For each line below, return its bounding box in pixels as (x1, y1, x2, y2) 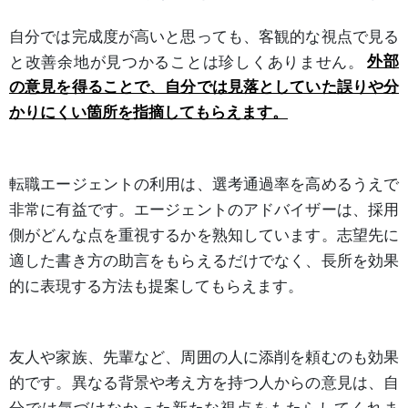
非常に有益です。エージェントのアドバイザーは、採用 (9, 199, 399, 219)
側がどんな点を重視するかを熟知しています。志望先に (9, 225, 399, 244)
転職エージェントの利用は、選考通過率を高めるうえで (9, 174, 399, 193)
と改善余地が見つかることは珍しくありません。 (9, 52, 364, 71)
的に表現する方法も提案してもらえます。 (9, 276, 303, 295)
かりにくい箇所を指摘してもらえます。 (9, 103, 288, 122)
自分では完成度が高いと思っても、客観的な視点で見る (9, 26, 399, 46)
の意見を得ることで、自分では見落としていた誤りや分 (9, 77, 399, 97)
